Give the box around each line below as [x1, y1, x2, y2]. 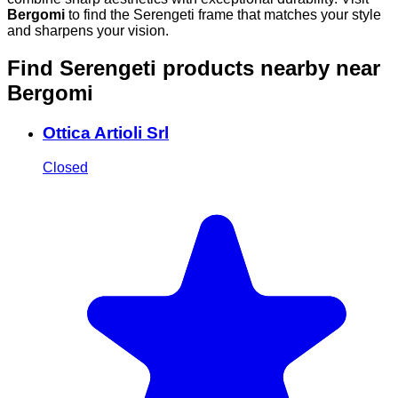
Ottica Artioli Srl [43, 123, 169, 143]
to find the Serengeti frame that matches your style [65, 6, 381, 22]
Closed [43, 160, 88, 176]
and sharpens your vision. [7, 22, 169, 38]
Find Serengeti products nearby [7, 56, 336, 81]
